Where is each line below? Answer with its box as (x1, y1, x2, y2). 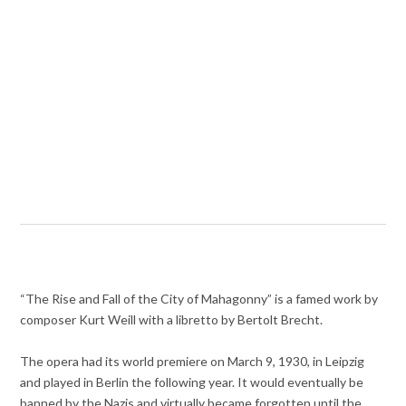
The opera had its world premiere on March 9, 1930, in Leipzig (20, 353, 365, 370)
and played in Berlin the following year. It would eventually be (20, 374, 364, 391)
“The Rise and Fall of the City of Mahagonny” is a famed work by (20, 291, 379, 307)
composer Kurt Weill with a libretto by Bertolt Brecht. (20, 312, 324, 328)
